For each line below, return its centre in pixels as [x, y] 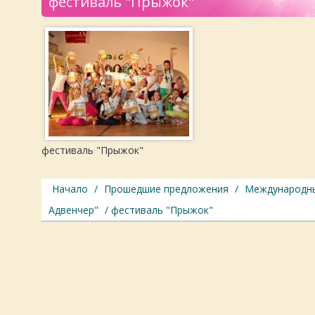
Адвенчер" [73, 210]
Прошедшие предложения [166, 189]
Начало [70, 189]
